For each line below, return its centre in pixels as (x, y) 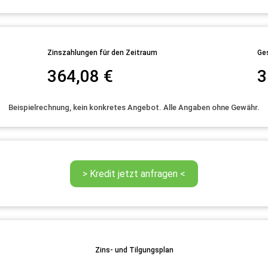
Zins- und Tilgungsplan (134, 250)
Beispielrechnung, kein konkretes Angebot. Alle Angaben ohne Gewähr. (134, 107)
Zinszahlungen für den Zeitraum (102, 53)
